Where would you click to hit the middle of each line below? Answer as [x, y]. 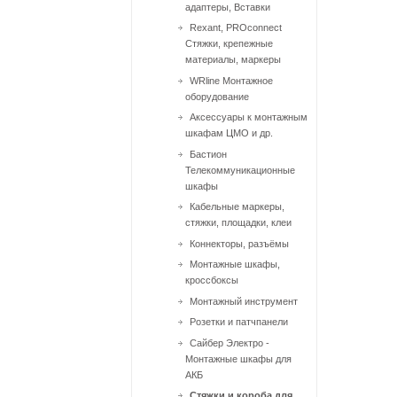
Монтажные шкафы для [238, 358]
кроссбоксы [212, 280]
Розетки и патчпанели [239, 322]
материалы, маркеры [233, 59]
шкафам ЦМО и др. [229, 133]
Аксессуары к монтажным [249, 117]
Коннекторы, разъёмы [239, 243]
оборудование [217, 96]
